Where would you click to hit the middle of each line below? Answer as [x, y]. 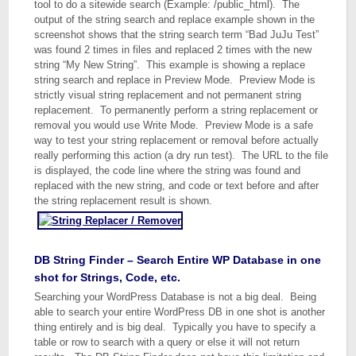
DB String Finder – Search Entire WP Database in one [178, 260]
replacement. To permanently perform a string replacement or [176, 110]
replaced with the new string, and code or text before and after [177, 186]
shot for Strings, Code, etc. [108, 277]
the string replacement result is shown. [124, 201]
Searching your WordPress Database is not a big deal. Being [176, 297]
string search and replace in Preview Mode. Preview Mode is [175, 80]
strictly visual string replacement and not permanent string [168, 95]
